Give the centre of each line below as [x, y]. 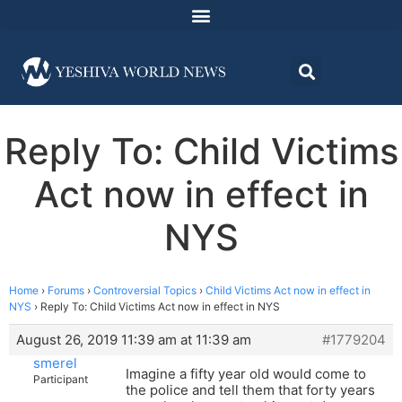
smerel [55, 363]
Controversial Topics [145, 291]
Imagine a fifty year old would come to [246, 374]
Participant [61, 380]
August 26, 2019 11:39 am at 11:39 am [134, 340]
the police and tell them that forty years [250, 390]
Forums [66, 291]
